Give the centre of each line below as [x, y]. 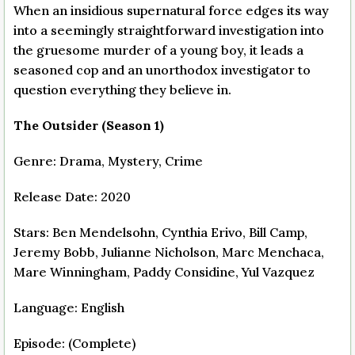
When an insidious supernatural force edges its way [171, 11]
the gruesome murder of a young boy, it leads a [158, 50]
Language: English [69, 308]
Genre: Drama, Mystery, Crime [108, 161]
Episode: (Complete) [74, 344]
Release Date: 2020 [72, 197]
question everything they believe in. [122, 90]
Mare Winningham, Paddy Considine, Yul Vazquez [164, 272]
